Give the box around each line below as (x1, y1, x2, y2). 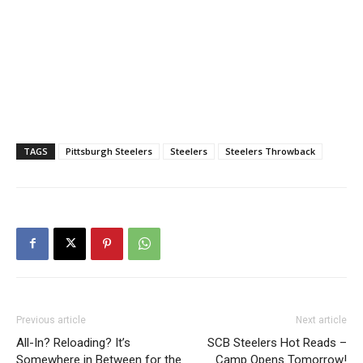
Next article (296, 314, 347, 326)
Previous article (16, 314, 86, 326)
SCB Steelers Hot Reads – (207, 335, 347, 350)
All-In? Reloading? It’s (16, 335, 130, 350)
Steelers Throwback (225, 144, 315, 157)
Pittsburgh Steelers (66, 144, 152, 157)
